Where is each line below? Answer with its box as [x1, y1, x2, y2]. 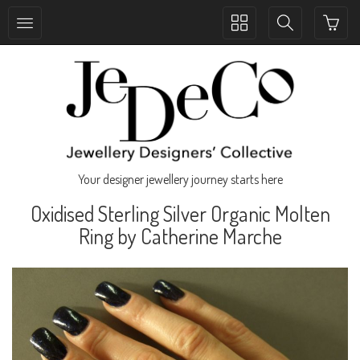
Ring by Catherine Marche [78, 223, 282, 250]
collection [231, 31, 278, 47]
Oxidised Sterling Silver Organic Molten [30, 200, 330, 227]
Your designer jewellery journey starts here [77, 171, 283, 188]
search [276, 31, 309, 47]
